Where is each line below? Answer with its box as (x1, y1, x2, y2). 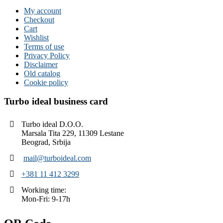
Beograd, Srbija (21, 137, 71, 146)
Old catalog (24, 69, 60, 78)
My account (24, 6, 61, 15)
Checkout (24, 15, 54, 24)
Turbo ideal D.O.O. (21, 119, 83, 128)
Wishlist (24, 33, 49, 42)
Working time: (21, 185, 66, 194)
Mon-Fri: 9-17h (21, 194, 70, 203)
